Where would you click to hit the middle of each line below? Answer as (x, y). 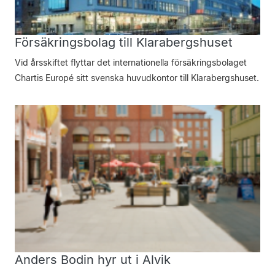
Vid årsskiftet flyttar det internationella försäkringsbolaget (131, 62)
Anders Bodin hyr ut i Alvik (93, 260)
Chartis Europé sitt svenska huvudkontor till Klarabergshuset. (137, 78)
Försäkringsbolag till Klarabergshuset (124, 42)
